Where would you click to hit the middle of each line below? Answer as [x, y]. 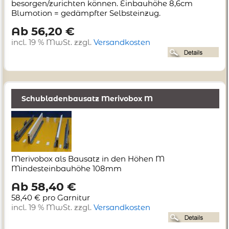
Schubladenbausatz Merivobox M [87, 99]
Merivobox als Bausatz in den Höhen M [88, 159]
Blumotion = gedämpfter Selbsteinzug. [86, 13]
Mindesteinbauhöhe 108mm [66, 169]
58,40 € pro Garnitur [51, 198]
